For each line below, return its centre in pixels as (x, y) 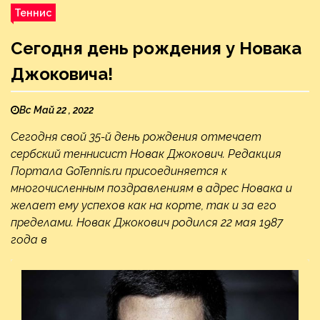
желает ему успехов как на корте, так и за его (144, 205)
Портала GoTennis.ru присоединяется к (119, 171)
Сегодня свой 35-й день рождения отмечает (136, 137)
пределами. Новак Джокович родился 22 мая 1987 (147, 222)
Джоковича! (62, 74)
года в (29, 240)
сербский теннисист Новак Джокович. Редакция (146, 154)
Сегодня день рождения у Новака (156, 48)
